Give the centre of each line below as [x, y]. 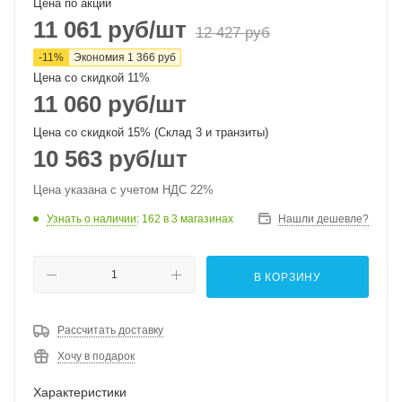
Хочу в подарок [96, 356]
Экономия [100, 57]
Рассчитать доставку [110, 330]
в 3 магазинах [198, 218]
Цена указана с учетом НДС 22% [123, 190]
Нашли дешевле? [323, 219]
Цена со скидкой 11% [92, 78]
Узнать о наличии [92, 218]
